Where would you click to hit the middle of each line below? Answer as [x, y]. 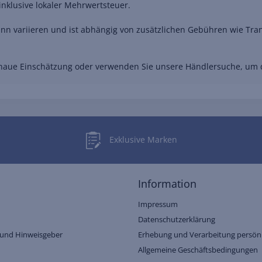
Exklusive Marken [143, 139]
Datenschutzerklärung [177, 220]
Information [167, 184]
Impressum [158, 204]
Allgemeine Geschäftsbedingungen [198, 250]
